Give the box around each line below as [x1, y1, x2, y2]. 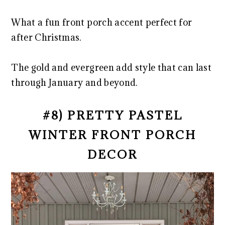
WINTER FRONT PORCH [29, 127, 196, 143]
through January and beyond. [11, 77, 138, 89]
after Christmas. [11, 32, 82, 44]
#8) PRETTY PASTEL [42, 107, 183, 123]
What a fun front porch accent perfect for [11, 17, 192, 29]
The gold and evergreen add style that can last [11, 62, 212, 74]
